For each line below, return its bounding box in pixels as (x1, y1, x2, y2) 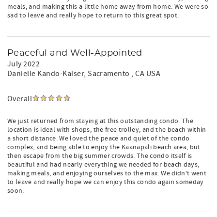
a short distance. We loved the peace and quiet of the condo (7, 134, 190, 143)
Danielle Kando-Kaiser (7, 69, 84, 78)
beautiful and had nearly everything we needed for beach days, (7, 160, 200, 169)
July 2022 (7, 59, 40, 69)
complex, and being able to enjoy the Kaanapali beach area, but (7, 143, 201, 152)
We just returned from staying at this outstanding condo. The (7, 117, 194, 125)
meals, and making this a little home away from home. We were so (7, 2, 209, 11)
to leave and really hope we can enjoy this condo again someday (7, 178, 204, 186)
